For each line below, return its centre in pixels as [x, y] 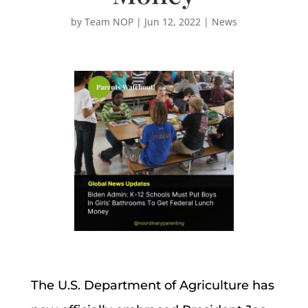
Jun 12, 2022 [172, 22]
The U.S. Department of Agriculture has [152, 285]
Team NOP [109, 22]
